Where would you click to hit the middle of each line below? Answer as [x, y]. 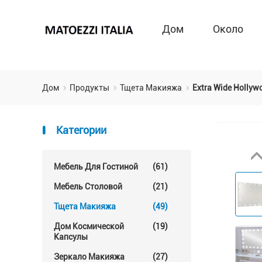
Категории [80, 130]
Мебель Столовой [88, 187]
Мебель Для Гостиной [96, 167]
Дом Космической [89, 226]
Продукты [90, 88]
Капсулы [71, 237]
